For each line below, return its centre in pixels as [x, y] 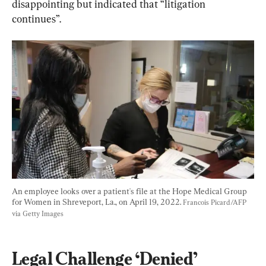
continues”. [37, 19]
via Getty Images [38, 213]
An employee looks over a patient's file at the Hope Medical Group [130, 191]
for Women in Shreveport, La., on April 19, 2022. [97, 202]
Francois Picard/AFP [216, 202]
